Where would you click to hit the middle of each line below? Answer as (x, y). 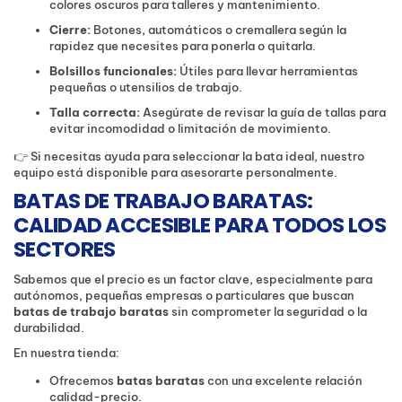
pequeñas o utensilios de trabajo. (146, 87)
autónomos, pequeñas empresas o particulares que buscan (184, 296)
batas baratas (161, 381)
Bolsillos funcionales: (113, 71)
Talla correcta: (95, 113)
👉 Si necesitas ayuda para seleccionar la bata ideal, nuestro (189, 157)
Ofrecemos (83, 381)
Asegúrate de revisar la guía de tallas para (263, 113)
